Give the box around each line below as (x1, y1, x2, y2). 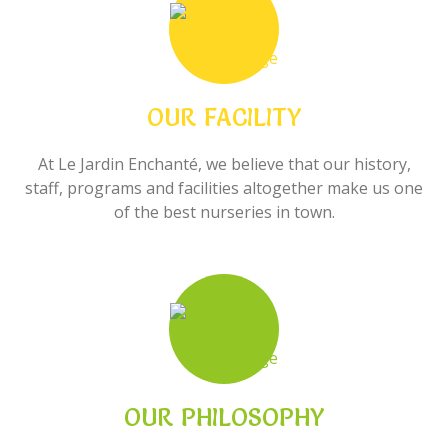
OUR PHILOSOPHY (124, 403, 324, 432)
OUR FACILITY (147, 103, 301, 132)
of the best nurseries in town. (113, 201, 335, 223)
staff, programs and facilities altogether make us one (25, 177, 423, 199)
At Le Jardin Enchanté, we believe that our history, (37, 153, 411, 175)
